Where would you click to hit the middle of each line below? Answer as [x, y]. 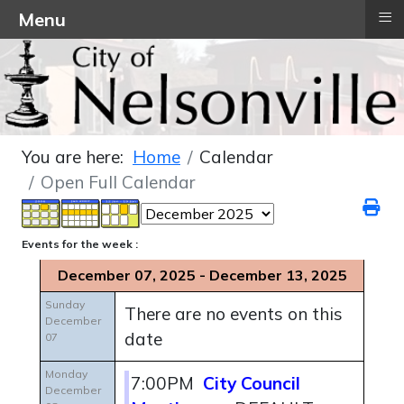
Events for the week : [80, 244]
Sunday [65, 305]
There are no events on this [234, 314]
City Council [252, 384]
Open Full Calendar [118, 183]
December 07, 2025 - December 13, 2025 [202, 275]
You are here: [77, 157]
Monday [66, 374]
